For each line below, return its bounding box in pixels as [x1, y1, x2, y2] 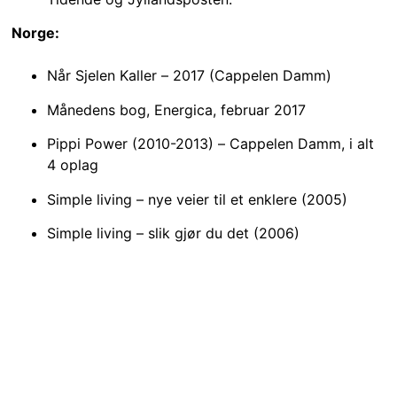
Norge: [11, 24, 59, 43]
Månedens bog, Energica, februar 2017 [46, 100, 306, 119]
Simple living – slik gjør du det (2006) [46, 224, 300, 243]
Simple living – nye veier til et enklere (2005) [46, 190, 347, 208]
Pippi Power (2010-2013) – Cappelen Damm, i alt [46, 135, 374, 153]
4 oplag [46, 156, 98, 175]
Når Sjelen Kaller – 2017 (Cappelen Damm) [46, 66, 331, 85]
